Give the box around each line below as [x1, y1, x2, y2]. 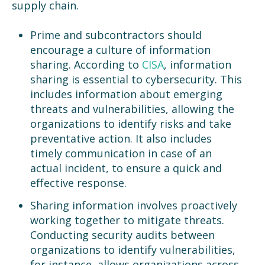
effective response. [30, 176, 127, 190]
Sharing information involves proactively [30, 198, 237, 212]
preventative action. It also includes [30, 131, 212, 146]
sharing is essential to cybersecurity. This [30, 72, 242, 87]
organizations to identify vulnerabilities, [30, 242, 235, 257]
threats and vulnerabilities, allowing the [30, 102, 234, 117]
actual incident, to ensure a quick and [30, 161, 222, 176]
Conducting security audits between [30, 227, 215, 242]
